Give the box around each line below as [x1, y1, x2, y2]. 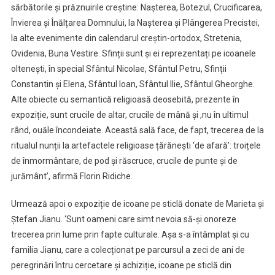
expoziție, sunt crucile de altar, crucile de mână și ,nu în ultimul [10, 109, 249, 120]
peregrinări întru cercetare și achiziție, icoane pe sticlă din [10, 260, 231, 270]
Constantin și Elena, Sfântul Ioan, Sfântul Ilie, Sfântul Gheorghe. [10, 79, 255, 89]
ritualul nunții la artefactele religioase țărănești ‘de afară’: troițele [10, 140, 261, 150]
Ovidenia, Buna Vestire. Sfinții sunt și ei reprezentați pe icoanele [10, 48, 256, 58]
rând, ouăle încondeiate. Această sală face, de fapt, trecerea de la [10, 125, 264, 135]
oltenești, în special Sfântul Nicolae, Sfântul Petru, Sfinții [10, 63, 227, 74]
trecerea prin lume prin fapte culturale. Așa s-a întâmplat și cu [10, 229, 249, 239]
